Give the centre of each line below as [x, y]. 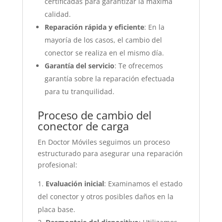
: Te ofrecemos [139, 66]
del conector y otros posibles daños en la [105, 196]
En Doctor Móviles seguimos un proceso [104, 142]
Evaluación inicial [75, 184]
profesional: [57, 165]
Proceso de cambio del [94, 115]
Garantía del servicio [79, 66]
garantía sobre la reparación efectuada [109, 79]
